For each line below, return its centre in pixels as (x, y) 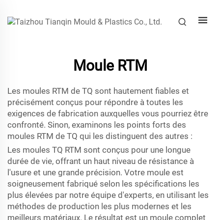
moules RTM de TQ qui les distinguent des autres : (100, 136)
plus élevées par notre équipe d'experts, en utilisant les (108, 195)
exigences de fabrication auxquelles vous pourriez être (108, 113)
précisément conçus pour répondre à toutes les (95, 102)
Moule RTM (110, 66)
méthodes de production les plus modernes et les (99, 206)
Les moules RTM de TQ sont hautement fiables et (98, 91)
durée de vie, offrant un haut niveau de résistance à (101, 161)
